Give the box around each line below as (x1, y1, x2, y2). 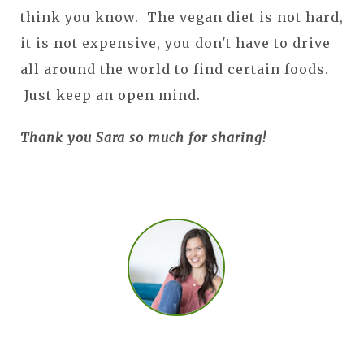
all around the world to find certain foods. (20, 60, 329, 77)
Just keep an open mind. (20, 86, 209, 103)
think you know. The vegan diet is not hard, (20, 8, 344, 25)
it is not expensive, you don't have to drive (20, 34, 331, 51)
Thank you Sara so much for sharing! (20, 128, 266, 145)
